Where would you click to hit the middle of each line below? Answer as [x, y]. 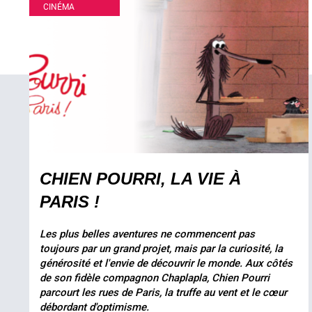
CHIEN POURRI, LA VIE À [140, 179]
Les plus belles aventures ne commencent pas [147, 234]
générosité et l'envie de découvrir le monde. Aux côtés [166, 263]
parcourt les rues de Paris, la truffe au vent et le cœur [163, 292]
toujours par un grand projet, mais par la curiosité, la [161, 249]
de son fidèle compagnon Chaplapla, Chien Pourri [155, 278]
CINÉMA [59, 7]
